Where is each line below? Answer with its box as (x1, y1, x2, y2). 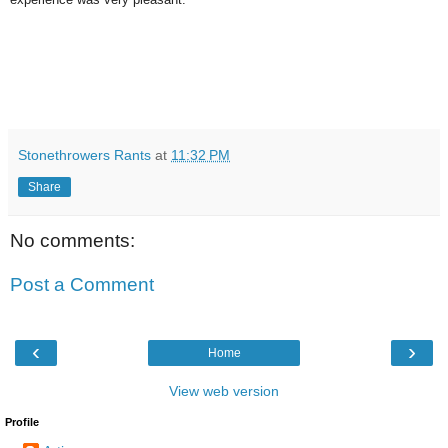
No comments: (10, 230, 135, 252)
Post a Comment (10, 273, 154, 295)
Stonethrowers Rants (18, 147, 151, 164)
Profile (5, 416, 39, 429)
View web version (169, 383, 279, 400)
